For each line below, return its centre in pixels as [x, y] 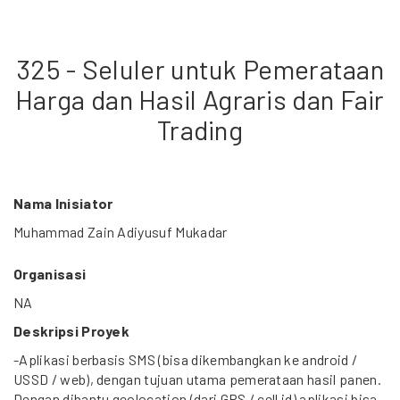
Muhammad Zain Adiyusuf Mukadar [121, 232]
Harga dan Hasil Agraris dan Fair [200, 99]
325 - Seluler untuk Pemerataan [200, 69]
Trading [200, 129]
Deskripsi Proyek [72, 331]
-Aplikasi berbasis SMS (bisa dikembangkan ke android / [186, 359]
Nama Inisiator [63, 203]
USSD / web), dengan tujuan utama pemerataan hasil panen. [197, 379]
